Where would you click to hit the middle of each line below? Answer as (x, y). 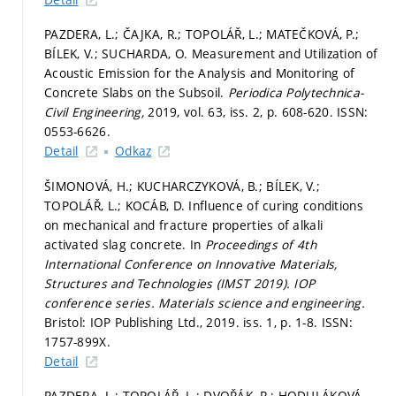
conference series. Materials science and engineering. (205, 302)
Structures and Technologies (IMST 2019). (169, 283)
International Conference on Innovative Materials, (191, 263)
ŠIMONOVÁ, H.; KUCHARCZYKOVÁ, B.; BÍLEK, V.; (183, 186)
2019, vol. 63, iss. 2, (207, 112)
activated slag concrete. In (125, 244)
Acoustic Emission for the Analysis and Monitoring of (200, 73)
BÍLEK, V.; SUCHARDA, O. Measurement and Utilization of (211, 53)
